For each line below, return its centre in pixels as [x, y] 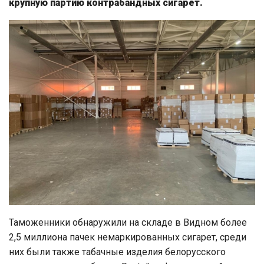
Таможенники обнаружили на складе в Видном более [128, 222]
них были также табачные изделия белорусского [117, 252]
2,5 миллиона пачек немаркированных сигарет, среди [128, 237]
